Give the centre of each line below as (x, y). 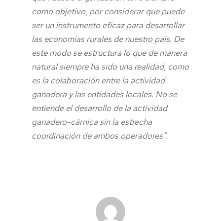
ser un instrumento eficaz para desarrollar (108, 25)
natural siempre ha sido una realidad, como (110, 66)
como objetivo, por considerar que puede (108, 11)
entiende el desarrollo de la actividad (99, 108)
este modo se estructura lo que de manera (109, 53)
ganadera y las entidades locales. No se (104, 94)
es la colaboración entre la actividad (98, 80)
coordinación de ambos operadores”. (101, 135)
